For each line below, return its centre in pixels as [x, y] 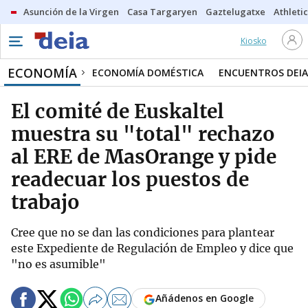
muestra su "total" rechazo [143, 134]
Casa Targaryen [162, 12]
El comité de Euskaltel [118, 111]
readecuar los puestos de [130, 179]
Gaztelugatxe [235, 12]
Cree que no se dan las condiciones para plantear [143, 232]
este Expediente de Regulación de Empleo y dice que [152, 248]
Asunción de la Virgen [71, 12]
